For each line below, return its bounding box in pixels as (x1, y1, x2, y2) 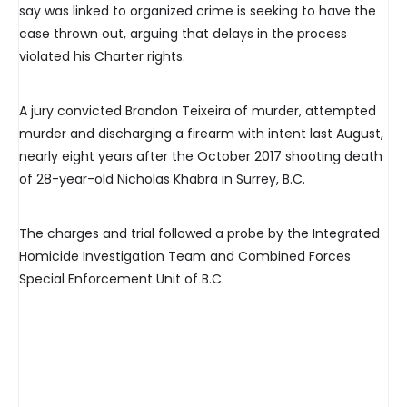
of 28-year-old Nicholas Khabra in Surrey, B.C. (19, 170, 305, 189)
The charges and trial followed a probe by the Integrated (19, 224, 380, 243)
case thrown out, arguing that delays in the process (19, 25, 347, 44)
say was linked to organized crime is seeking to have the (19, 2, 376, 21)
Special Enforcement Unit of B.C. (19, 270, 224, 289)
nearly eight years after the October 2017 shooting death (19, 147, 382, 166)
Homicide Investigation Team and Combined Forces (19, 247, 351, 266)
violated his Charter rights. (19, 47, 185, 66)
